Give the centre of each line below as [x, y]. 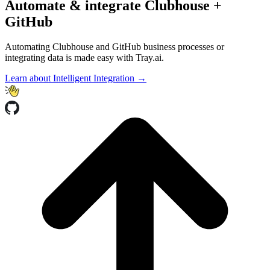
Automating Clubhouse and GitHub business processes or [115, 47]
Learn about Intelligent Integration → [76, 78]
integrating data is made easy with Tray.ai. [84, 58]
